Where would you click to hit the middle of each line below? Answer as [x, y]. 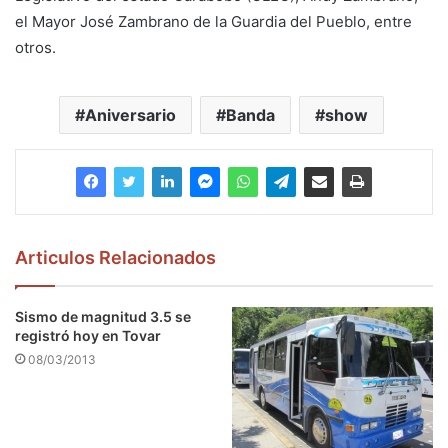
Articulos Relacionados [115, 257]
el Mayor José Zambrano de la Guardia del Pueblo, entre [213, 21]
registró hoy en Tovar [88, 335]
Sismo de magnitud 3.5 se [103, 316]
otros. [35, 47]
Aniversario [130, 114]
